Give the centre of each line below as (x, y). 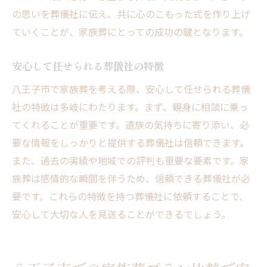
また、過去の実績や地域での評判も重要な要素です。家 (131, 161)
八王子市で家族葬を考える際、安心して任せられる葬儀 (131, 89)
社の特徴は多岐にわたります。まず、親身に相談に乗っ (130, 107)
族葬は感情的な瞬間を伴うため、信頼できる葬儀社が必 (131, 178)
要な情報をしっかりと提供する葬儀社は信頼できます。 (131, 143)
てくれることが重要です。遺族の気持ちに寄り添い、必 (131, 125)
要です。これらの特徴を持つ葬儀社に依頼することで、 (130, 196)
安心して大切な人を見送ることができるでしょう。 (121, 214)
